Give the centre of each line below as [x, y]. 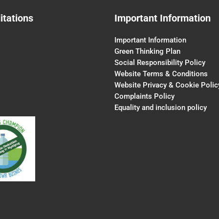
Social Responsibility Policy [160, 63]
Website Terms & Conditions [161, 74]
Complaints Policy [144, 96]
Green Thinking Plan [147, 51]
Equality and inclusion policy [161, 108]
